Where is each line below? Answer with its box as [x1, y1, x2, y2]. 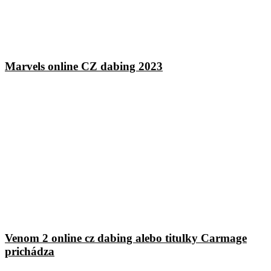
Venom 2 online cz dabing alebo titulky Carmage [5, 231, 247, 244]
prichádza [5, 244, 54, 258]
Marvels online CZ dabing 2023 [5, 60, 163, 73]
